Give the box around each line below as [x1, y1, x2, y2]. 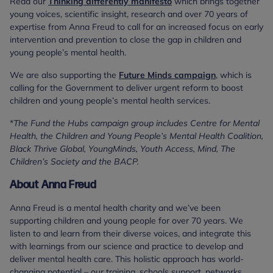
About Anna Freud [10, 179, 96, 192]
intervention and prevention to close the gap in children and [10, 34, 241, 46]
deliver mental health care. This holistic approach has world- [10, 253, 244, 265]
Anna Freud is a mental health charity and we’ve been [10, 202, 221, 214]
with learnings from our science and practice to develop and [10, 241, 243, 252]
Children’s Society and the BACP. [10, 156, 139, 168]
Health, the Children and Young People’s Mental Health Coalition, [10, 130, 263, 142]
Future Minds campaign [119, 69, 216, 81]
